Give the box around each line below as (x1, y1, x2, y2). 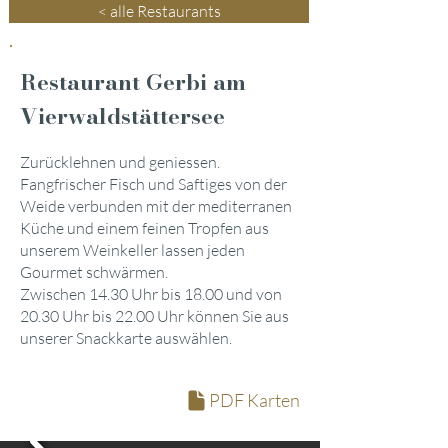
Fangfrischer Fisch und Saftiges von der (20, 174, 287, 194)
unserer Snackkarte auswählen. (20, 328, 232, 348)
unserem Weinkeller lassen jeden (20, 240, 245, 260)
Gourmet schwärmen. (20, 262, 168, 282)
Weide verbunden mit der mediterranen (20, 196, 292, 216)
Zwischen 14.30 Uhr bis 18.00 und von (20, 284, 282, 304)
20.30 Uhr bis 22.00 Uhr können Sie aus (20, 306, 289, 326)
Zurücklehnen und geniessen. (20, 152, 220, 172)
